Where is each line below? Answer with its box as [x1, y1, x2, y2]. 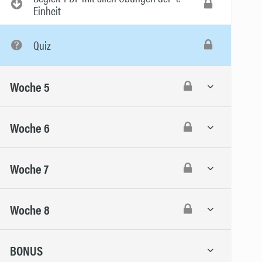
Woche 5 [10, 77, 50, 95]
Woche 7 [10, 158, 49, 177]
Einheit [33, 2, 61, 19]
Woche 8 [10, 199, 50, 218]
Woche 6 [10, 118, 50, 136]
